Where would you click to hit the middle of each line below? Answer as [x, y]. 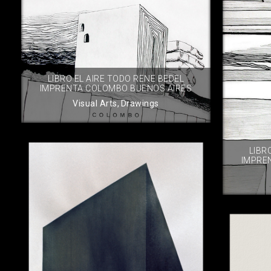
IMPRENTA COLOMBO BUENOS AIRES [116, 89]
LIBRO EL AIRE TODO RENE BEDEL [116, 79]
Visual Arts [95, 104]
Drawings [140, 104]
